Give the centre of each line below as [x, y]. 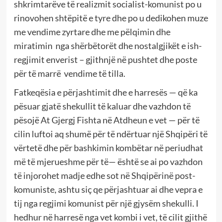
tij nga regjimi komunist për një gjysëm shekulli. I [106, 203]
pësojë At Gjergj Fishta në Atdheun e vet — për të [107, 120]
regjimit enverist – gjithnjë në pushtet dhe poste [105, 59]
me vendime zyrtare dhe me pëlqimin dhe [92, 31]
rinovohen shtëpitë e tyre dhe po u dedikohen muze [111, 18]
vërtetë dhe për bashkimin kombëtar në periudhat [108, 147]
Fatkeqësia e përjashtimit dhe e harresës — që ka [106, 92]
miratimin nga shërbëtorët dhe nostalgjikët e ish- [108, 45]
